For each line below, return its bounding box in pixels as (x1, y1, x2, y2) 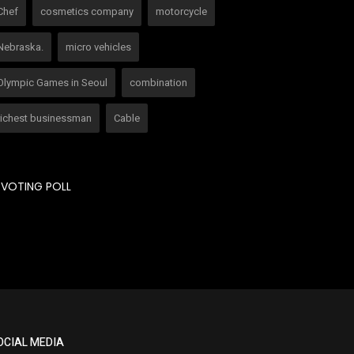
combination (130, 74, 187, 90)
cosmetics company (40, 3, 134, 19)
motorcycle (156, 3, 207, 19)
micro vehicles (66, 39, 131, 55)
